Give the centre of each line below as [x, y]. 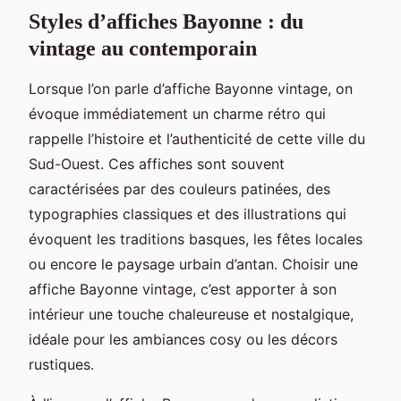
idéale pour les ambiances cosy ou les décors [183, 339]
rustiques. [61, 364]
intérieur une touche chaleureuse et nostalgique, [191, 314]
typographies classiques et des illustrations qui [188, 213]
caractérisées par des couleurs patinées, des [179, 188]
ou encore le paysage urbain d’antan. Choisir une [193, 264]
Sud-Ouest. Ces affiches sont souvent [157, 163]
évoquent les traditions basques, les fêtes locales [196, 239]
